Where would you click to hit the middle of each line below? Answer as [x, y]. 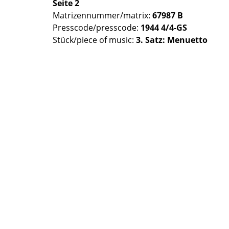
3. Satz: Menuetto [172, 40]
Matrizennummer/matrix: [102, 15]
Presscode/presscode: [97, 27]
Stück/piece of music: [94, 40]
